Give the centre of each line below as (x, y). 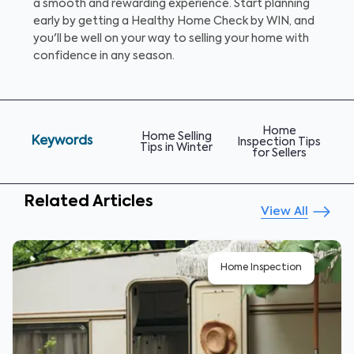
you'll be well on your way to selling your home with (171, 39)
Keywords (62, 142)
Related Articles (88, 202)
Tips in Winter (176, 147)
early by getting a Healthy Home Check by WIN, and (174, 22)
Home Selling (176, 136)
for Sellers (279, 153)
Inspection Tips (279, 142)
